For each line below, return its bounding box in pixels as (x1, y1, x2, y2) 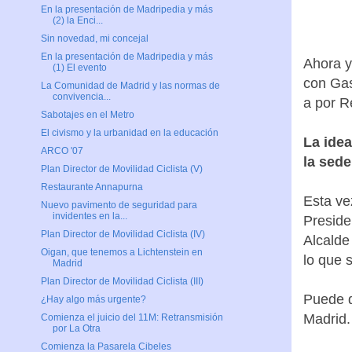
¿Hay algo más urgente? (40, 294, 146, 306)
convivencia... (52, 91, 111, 103)
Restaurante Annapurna (40, 181, 143, 193)
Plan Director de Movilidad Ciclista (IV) (40, 229, 205, 240)
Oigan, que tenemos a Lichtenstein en (40, 247, 203, 258)
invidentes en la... (52, 211, 127, 222)
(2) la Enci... (52, 15, 103, 27)
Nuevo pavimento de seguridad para (40, 200, 197, 211)
